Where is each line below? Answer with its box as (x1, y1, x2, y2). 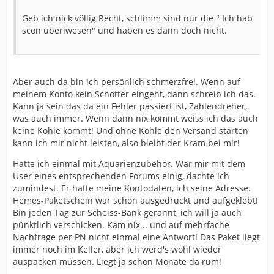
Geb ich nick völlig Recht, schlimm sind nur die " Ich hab (22, 12, 253, 24)
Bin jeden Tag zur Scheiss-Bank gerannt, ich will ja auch (13, 207, 242, 218)
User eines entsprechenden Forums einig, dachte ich (13, 170, 229, 182)
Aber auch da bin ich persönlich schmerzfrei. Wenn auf (13, 76, 240, 87)
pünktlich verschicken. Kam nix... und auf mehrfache (13, 219, 229, 231)
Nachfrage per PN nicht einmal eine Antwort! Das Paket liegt (13, 231, 260, 243)
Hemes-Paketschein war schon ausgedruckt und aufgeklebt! (13, 194, 258, 206)
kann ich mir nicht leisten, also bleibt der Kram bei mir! (13, 137, 240, 149)
